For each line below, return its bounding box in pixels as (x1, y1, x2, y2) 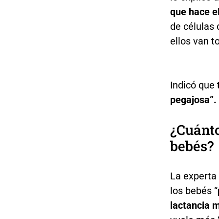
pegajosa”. (170, 94, 217, 106)
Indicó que (170, 79, 217, 91)
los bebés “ (170, 185, 218, 197)
